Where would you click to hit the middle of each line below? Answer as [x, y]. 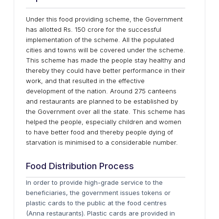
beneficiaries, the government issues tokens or [98, 193]
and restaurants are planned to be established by [102, 101]
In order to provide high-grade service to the [94, 182]
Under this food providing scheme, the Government [104, 19]
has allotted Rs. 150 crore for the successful [94, 29]
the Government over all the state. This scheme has [106, 111]
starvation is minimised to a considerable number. [102, 142]
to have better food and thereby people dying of [99, 132]
